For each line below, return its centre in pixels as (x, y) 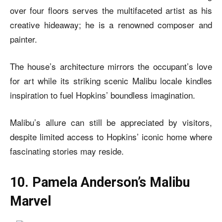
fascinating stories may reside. (67, 151)
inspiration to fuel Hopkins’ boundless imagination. (103, 95)
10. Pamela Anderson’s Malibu (100, 182)
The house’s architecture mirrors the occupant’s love (111, 66)
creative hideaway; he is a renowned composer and (111, 24)
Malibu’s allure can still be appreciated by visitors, (111, 122)
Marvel (30, 201)
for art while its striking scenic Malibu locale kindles (111, 80)
